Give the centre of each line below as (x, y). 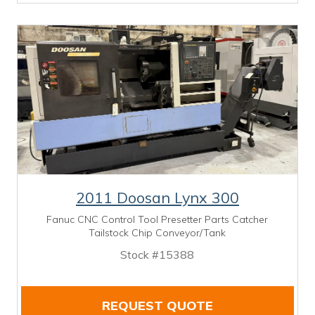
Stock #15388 (157, 254)
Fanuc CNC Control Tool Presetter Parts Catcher (157, 219)
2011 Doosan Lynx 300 (157, 197)
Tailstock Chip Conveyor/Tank (157, 232)
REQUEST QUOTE (157, 305)
